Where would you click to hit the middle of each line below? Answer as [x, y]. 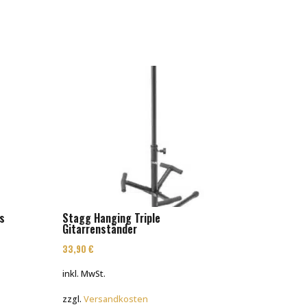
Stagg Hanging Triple [112, 218]
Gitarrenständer [100, 229]
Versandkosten [116, 299]
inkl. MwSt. [84, 273]
